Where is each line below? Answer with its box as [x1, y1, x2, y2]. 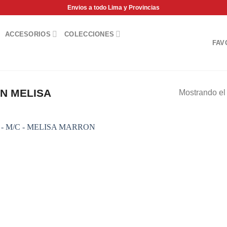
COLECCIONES [64, 30, 115, 38]
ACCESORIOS [5, 30, 51, 38]
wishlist [81, 153, 102, 159]
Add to [83, 145, 101, 152]
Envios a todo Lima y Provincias [67, 4, 160, 11]
